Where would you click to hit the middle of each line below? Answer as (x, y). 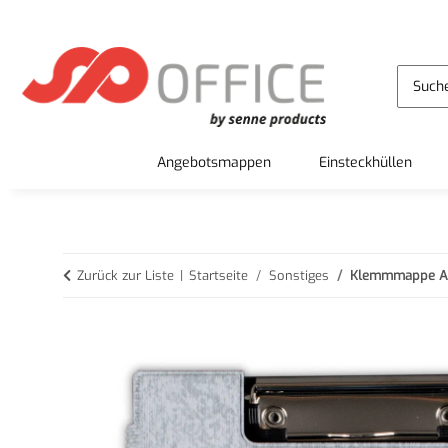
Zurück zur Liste (125, 276)
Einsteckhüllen (365, 163)
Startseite (218, 276)
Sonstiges (299, 276)
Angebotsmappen (214, 163)
